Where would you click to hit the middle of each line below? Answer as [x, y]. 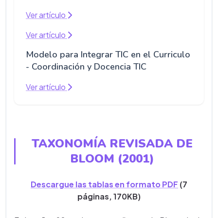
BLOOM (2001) [112, 159]
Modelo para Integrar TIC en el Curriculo [108, 55]
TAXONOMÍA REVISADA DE [112, 144]
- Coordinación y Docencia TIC [86, 67]
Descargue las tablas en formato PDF [104, 184]
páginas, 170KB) [109, 197]
